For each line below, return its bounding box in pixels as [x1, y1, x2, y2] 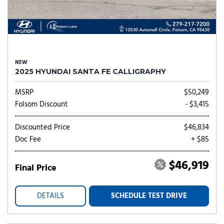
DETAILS [37, 190, 64, 202]
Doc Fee [15, 133, 41, 145]
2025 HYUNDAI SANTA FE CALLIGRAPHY [15, 67, 166, 76]
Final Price [15, 161, 56, 175]
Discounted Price [15, 121, 70, 133]
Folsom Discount [15, 98, 68, 110]
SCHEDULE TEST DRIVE [111, 190, 187, 202]
